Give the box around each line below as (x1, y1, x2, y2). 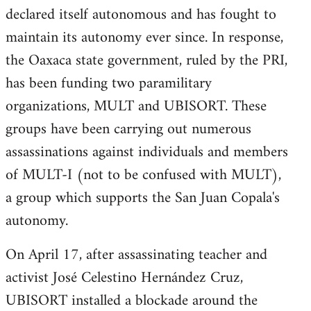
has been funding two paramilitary (6, 70, 212, 97)
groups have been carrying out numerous (6, 116, 251, 143)
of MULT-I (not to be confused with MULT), (6, 162, 281, 189)
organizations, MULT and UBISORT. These (6, 93, 267, 120)
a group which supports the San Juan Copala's (6, 185, 280, 212)
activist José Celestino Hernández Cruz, (6, 264, 243, 292)
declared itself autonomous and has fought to (6, 1, 276, 28)
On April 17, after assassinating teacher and (6, 242, 267, 269)
